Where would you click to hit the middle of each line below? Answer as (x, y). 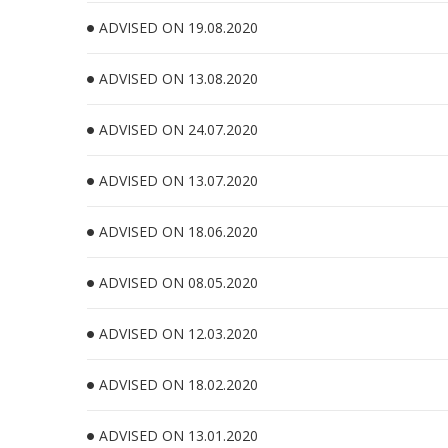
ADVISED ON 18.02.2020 (178, 384)
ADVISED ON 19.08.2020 (178, 27)
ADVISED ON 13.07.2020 (178, 180)
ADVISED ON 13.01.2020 (178, 435)
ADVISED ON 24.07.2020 (178, 129)
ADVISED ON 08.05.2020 (178, 282)
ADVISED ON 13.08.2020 (178, 78)
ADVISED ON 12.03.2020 (178, 333)
